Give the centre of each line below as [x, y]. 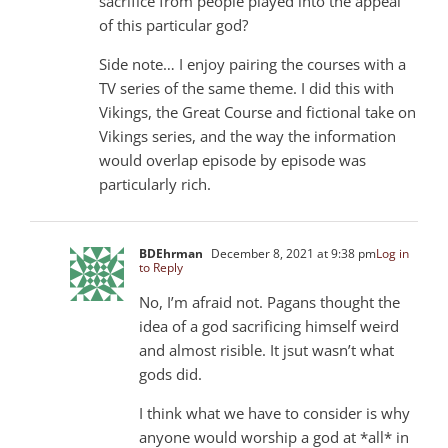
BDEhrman [171, 253]
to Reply [161, 267]
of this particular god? [173, 24]
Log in [392, 253]
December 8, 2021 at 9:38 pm [292, 253]
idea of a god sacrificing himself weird [269, 325]
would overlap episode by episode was [232, 159]
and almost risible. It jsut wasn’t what [266, 349]
